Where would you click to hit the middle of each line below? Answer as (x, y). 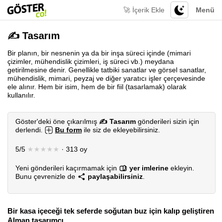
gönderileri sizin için (167, 121)
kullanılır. (21, 95)
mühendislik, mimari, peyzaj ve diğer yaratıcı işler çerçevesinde (106, 78)
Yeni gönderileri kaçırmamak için (67, 168)
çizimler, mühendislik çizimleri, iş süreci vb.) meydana (91, 61)
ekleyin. (181, 168)
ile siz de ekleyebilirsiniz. (121, 130)
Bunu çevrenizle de (46, 176)
